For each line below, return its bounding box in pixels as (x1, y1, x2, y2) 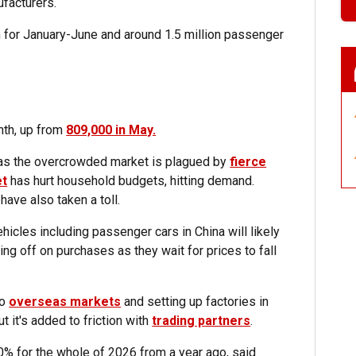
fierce (230, 154, 267, 170)
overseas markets (9, 294, 122, 310)
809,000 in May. (66, 122, 157, 138)
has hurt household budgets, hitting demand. (7, 173, 255, 189)
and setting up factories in (121, 294, 269, 310)
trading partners (152, 313, 251, 329)
